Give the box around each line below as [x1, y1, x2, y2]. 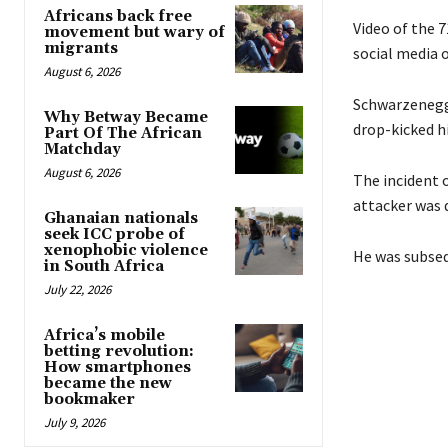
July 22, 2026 [44, 281, 111, 299]
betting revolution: [44, 342, 194, 362]
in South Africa [44, 257, 164, 277]
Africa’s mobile [44, 326, 165, 346]
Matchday [44, 140, 121, 160]
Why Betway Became [44, 108, 208, 128]
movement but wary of [44, 23, 225, 43]
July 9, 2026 [44, 414, 105, 432]
